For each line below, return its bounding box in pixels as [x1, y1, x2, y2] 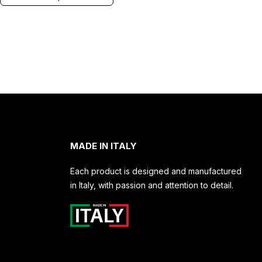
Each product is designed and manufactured [70, 166, 242, 176]
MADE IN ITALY [70, 140, 137, 151]
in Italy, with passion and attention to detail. [70, 180, 233, 190]
